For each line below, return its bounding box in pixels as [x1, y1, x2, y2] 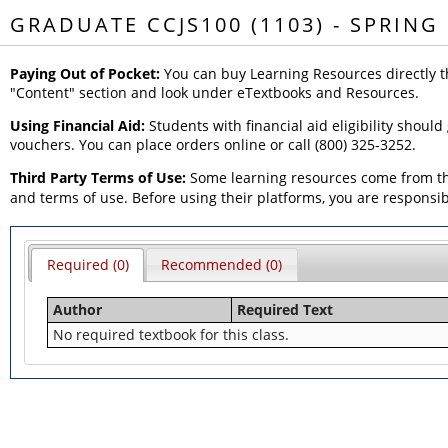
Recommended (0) [161, 255, 283, 275]
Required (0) [46, 255, 129, 275]
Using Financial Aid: [10, 116, 145, 135]
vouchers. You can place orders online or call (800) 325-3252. [10, 135, 416, 154]
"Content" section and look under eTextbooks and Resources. [10, 83, 419, 102]
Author [53, 299, 103, 319]
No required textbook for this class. [53, 324, 290, 344]
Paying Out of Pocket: [10, 64, 160, 83]
